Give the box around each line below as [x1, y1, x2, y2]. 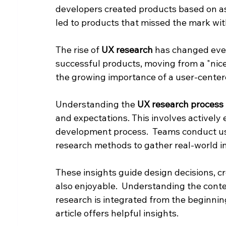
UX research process [137, 98, 224, 110]
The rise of [55, 43, 102, 55]
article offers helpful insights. [55, 207, 179, 219]
